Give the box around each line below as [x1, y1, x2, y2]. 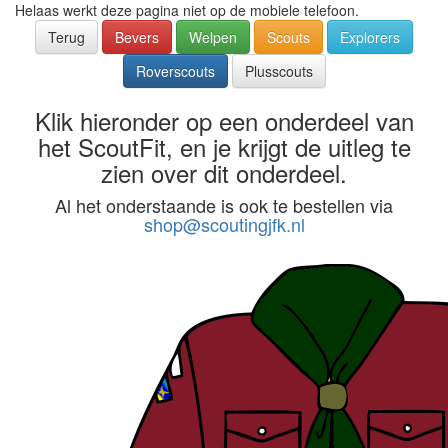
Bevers [115, 27, 159, 47]
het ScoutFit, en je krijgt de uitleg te [37, 129, 411, 164]
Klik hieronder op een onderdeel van [34, 103, 414, 138]
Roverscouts [135, 61, 215, 81]
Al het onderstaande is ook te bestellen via [55, 192, 393, 218]
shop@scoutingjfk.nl [143, 211, 305, 237]
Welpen [189, 27, 237, 47]
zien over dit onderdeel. [101, 155, 347, 190]
